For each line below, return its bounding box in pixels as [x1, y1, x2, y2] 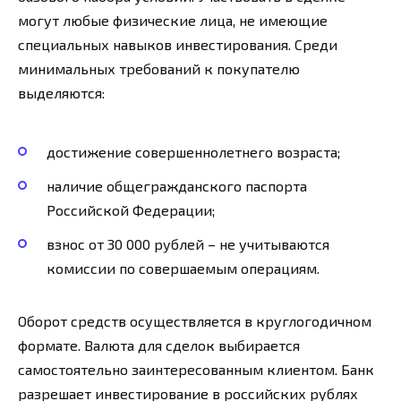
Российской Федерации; [47, 200, 215, 218]
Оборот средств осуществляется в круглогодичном [18, 312, 371, 330]
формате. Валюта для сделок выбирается [18, 337, 300, 354]
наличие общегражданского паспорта [47, 176, 307, 194]
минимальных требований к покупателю [18, 60, 300, 78]
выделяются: [18, 84, 105, 102]
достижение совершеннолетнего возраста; [47, 142, 340, 160]
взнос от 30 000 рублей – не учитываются [47, 235, 329, 253]
